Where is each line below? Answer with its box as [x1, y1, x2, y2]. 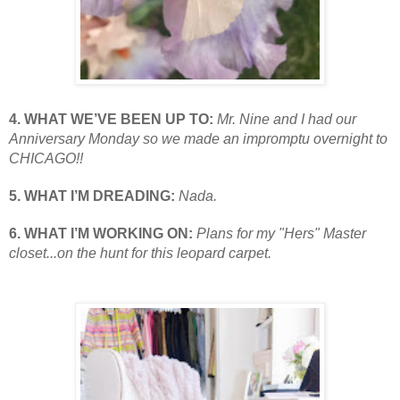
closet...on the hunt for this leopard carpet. [9, 245, 271, 261]
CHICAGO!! [9, 150, 83, 166]
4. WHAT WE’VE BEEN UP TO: [9, 111, 217, 127]
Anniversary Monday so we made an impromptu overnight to [9, 130, 387, 146]
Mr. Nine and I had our [217, 111, 356, 127]
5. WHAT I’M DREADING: [9, 187, 179, 204]
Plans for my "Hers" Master [196, 225, 366, 241]
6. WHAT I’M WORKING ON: [9, 225, 196, 241]
